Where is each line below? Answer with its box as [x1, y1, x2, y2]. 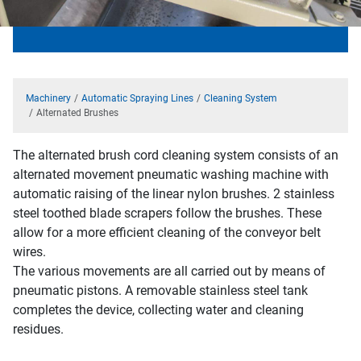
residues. [13, 321, 64, 337]
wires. [13, 243, 46, 259]
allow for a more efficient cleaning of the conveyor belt [13, 224, 321, 240]
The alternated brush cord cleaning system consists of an [13, 147, 338, 163]
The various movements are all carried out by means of [13, 263, 326, 279]
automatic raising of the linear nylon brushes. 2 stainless [13, 185, 334, 201]
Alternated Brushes [36, 106, 118, 118]
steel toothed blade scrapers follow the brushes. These [13, 205, 322, 221]
